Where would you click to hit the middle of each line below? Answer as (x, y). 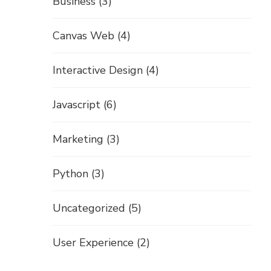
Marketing (78, 139)
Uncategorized (89, 208)
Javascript (77, 105)
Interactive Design (98, 70)
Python (70, 174)
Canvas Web (83, 36)
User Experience (93, 243)
